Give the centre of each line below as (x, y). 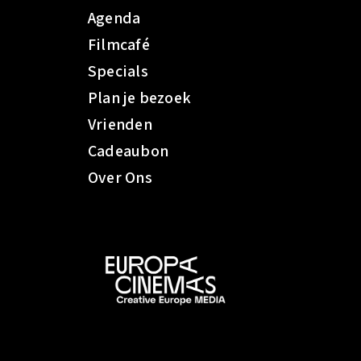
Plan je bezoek (140, 98)
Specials (118, 71)
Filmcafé (119, 44)
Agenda (114, 18)
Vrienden (120, 124)
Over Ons (120, 177)
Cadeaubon (128, 151)
